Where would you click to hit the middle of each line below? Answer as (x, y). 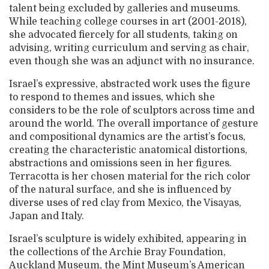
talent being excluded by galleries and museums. (125, 8)
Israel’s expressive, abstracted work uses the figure (130, 84)
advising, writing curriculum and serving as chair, (129, 48)
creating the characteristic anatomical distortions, (128, 150)
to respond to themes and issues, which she (112, 97)
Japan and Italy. (47, 216)
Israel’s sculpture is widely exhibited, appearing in (128, 239)
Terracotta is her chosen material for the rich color (130, 177)
